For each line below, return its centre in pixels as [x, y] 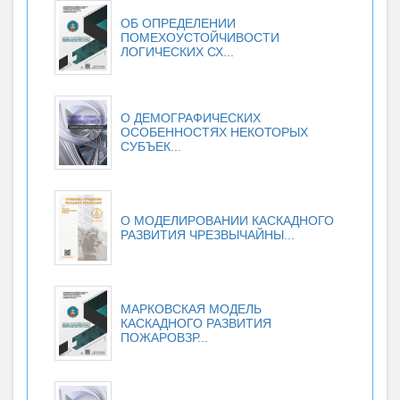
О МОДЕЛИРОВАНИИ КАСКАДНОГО [227, 220]
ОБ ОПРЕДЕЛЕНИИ [178, 23]
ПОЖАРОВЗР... [164, 337]
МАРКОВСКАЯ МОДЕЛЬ [191, 308]
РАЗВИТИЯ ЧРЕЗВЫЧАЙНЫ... [208, 234]
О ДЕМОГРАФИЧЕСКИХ [191, 117]
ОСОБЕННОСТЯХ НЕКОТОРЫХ [214, 132]
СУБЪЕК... [151, 146]
